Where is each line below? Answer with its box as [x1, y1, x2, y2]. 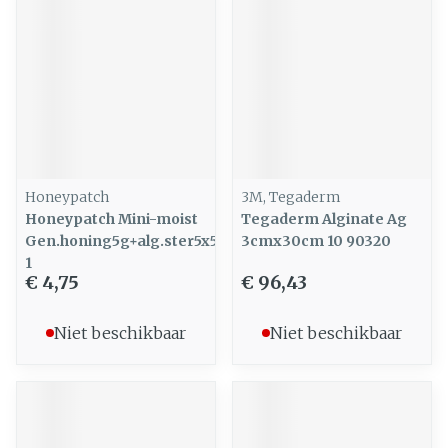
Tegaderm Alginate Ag [241, 210, 407, 228]
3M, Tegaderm [241, 188, 341, 206]
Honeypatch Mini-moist [25, 210, 198, 228]
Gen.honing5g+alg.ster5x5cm [25, 232, 241, 250]
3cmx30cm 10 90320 [241, 232, 391, 250]
